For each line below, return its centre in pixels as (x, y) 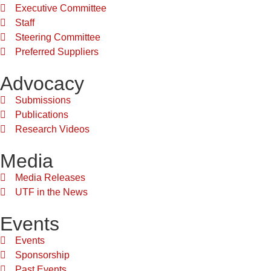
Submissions (43, 100)
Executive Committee (61, 8)
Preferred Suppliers (57, 52)
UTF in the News (51, 192)
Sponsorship (42, 255)
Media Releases (50, 178)
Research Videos (52, 129)
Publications (42, 115)
